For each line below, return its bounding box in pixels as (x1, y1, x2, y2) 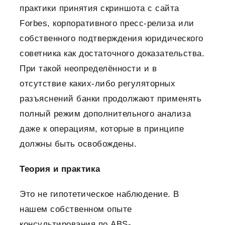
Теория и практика (20, 164, 100, 174)
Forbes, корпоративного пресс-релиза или (20, 19, 194, 29)
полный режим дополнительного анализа (20, 109, 191, 119)
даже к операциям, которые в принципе (20, 124, 184, 134)
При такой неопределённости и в (20, 64, 157, 74)
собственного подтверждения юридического (20, 34, 203, 44)
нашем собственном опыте (20, 204, 132, 214)
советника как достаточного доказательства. (20, 49, 204, 59)
